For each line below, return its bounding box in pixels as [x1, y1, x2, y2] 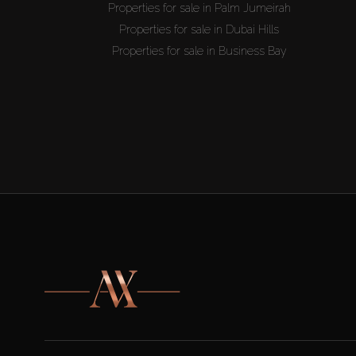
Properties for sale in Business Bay [111, 44, 287, 58]
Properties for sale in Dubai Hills [119, 23, 280, 37]
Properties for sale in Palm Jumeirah [107, 2, 291, 15]
